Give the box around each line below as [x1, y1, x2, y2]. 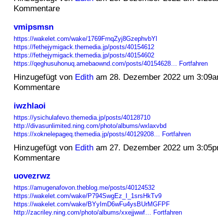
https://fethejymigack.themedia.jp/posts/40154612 [13, 43, 154, 51]
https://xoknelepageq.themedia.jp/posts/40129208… [13, 130, 160, 138]
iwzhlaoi [13, 100, 46, 110]
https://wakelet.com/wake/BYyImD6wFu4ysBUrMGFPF [13, 200, 170, 208]
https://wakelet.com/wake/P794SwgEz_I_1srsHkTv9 [13, 192, 162, 200]
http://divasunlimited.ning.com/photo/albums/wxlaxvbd [13, 122, 166, 129]
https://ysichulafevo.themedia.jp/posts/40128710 [13, 113, 150, 121]
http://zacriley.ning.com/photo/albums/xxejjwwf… [13, 209, 151, 217]
